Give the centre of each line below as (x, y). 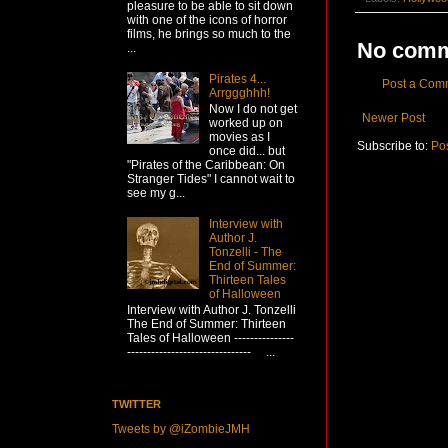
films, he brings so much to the (209, 33)
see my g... (156, 193)
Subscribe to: (394, 145)
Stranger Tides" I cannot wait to (211, 179)
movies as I (239, 137)
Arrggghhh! (239, 92)
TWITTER (136, 403)
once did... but (246, 151)
